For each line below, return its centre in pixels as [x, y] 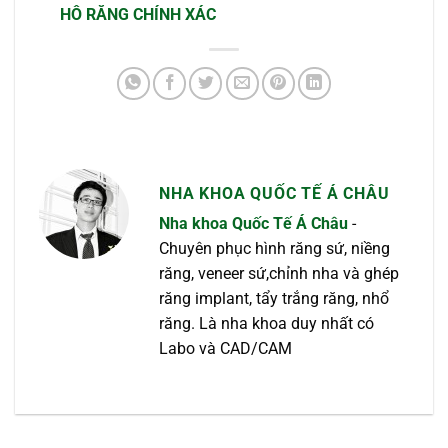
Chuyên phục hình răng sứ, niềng [274, 249]
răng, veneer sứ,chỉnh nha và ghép [279, 274]
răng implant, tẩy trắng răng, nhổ [274, 299]
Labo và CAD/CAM [225, 349]
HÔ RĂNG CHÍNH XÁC [137, 15]
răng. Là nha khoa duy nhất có [266, 324]
